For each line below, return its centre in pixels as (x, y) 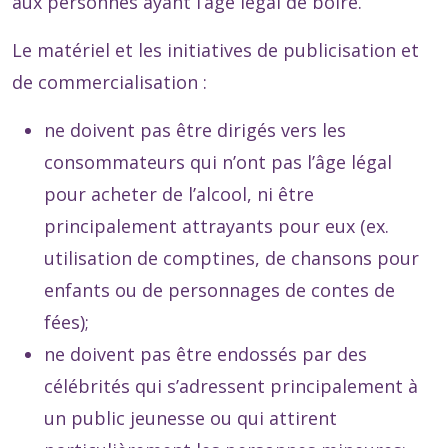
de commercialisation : (109, 82)
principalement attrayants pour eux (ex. (216, 226)
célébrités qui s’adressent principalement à (231, 386)
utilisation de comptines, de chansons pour (231, 258)
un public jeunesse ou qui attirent (190, 418)
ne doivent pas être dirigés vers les (195, 130)
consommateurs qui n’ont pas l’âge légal (218, 162)
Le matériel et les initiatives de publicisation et (215, 50)
